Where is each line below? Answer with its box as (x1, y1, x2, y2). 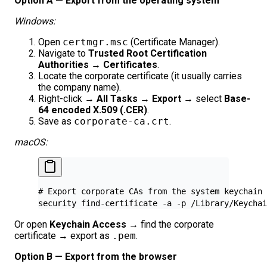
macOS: (14, 136, 48, 148)
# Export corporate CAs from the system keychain (38, 186, 262, 196)
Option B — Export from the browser (14, 250, 177, 262)
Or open (14, 218, 49, 230)
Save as (38, 115, 74, 127)
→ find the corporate (126, 218, 214, 230)
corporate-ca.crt (74, 115, 169, 127)
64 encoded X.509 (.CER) (38, 104, 147, 116)
